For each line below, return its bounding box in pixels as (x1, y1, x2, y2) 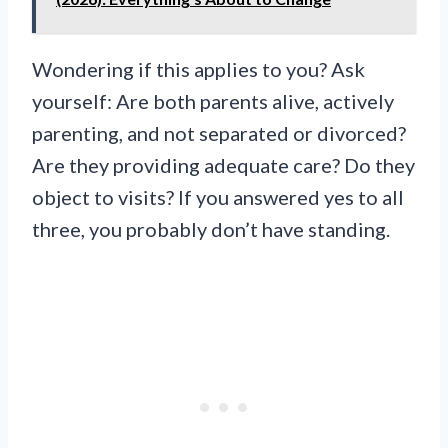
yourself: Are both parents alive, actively (32, 89, 394, 114)
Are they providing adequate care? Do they (32, 153, 415, 178)
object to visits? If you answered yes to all (32, 185, 404, 210)
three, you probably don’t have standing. (32, 217, 390, 242)
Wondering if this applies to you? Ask (32, 57, 365, 82)
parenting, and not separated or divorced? (32, 121, 406, 146)
